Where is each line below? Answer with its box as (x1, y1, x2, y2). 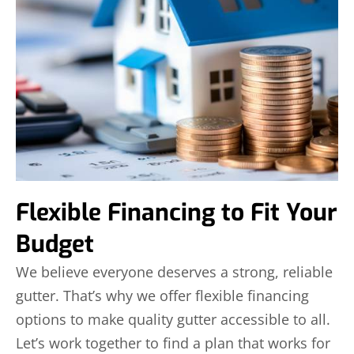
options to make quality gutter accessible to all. (16, 309, 330, 329)
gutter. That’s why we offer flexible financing (16, 285, 309, 305)
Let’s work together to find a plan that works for (16, 333, 330, 352)
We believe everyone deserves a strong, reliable (16, 262, 333, 281)
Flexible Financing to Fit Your (16, 196, 337, 228)
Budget (16, 228, 94, 260)
